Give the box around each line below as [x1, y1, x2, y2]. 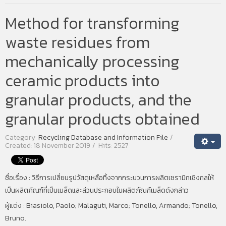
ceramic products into [5, 69, 160, 93]
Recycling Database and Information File [38, 132, 168, 143]
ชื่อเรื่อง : [5, 173, 32, 184]
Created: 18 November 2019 [5, 140, 90, 151]
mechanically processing [5, 49, 180, 74]
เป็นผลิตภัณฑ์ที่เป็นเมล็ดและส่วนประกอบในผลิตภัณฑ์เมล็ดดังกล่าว [5, 185, 189, 196]
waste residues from [5, 30, 150, 55]
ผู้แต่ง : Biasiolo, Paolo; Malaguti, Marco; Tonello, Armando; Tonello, [5, 200, 217, 211]
